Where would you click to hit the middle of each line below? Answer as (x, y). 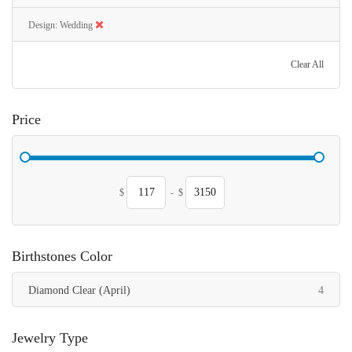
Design (42, 25)
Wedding (76, 25)
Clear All (307, 64)
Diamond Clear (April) (79, 290)
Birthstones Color (62, 256)
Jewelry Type (50, 338)
